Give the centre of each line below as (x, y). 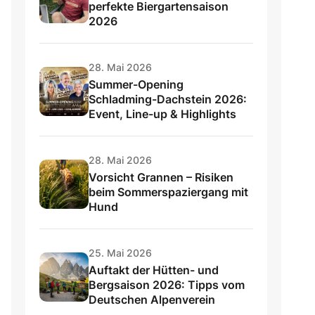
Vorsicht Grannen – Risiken (161, 178)
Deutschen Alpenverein (152, 300)
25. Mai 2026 (120, 253)
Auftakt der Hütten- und (154, 270)
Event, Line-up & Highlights (162, 114)
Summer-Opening (136, 85)
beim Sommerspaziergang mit (168, 192)
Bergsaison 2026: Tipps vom (167, 285)
